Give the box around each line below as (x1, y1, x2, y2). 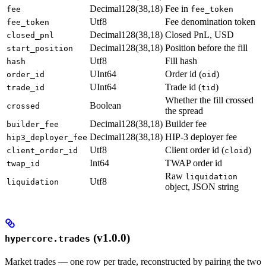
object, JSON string (165, 181, 239, 192)
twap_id (7, 159, 40, 168)
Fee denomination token (165, 16, 255, 27)
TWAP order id (165, 157, 222, 168)
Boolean (90, 100, 121, 110)
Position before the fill (165, 42, 248, 53)
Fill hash (165, 55, 197, 66)
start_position (7, 43, 73, 53)
